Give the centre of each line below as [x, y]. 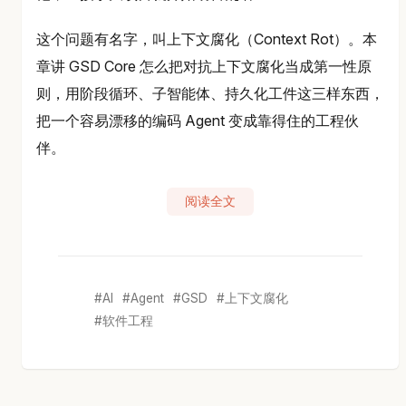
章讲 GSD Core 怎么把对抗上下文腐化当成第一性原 [204, 67]
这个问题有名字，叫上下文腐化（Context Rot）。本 [207, 39]
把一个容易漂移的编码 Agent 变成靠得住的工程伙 [198, 121]
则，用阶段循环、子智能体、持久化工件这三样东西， [210, 94]
